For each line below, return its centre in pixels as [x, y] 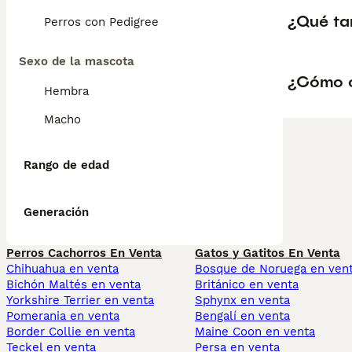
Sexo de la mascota [77, 61]
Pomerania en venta [63, 316]
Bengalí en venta [242, 316]
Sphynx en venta [242, 300]
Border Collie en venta [71, 332]
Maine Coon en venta [255, 332]
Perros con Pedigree [101, 22]
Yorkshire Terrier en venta [80, 300]
